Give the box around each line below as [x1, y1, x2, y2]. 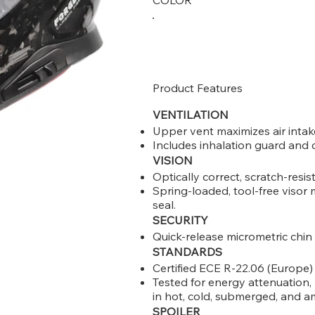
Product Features [153, 81, 243, 96]
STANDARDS [153, 245, 223, 259]
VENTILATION [153, 108, 229, 122]
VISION [153, 153, 193, 168]
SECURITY [153, 213, 209, 228]
